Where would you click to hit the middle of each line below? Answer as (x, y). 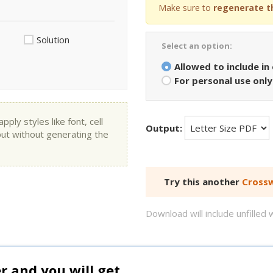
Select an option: (197, 46)
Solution (53, 40)
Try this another (203, 182)
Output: (164, 128)
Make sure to (186, 8)
